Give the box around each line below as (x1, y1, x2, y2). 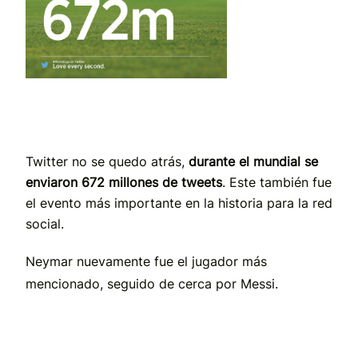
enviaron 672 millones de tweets (26, 173, 222, 190)
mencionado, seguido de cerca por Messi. (26, 275, 278, 292)
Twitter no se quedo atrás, (26, 153, 189, 169)
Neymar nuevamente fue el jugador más (26, 253, 267, 269)
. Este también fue (222, 173, 332, 190)
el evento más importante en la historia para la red (26, 194, 332, 211)
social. (26, 215, 64, 232)
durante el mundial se (189, 153, 318, 169)
